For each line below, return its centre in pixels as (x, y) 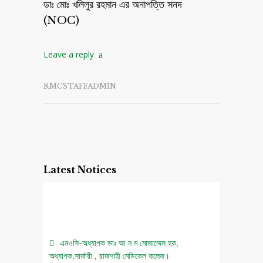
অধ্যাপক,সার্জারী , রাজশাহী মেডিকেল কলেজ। (109, 254)
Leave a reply (69, 54)
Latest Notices (80, 169)
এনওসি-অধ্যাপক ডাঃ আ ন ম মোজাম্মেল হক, (119, 242)
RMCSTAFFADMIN (80, 86)
